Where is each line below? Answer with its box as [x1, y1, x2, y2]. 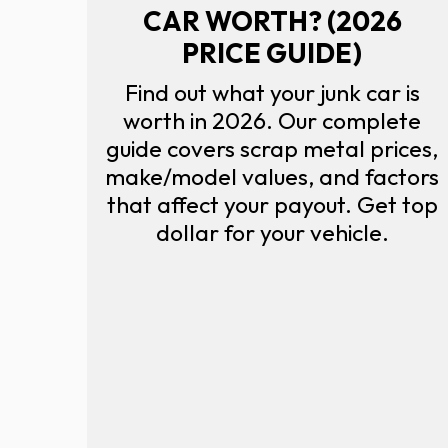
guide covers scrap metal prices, [106, 133, 438, 163]
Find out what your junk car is [124, 77, 420, 107]
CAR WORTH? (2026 [142, 3, 402, 38]
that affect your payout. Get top [106, 189, 438, 219]
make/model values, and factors [105, 161, 439, 191]
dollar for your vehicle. [155, 217, 389, 247]
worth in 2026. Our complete [123, 105, 421, 135]
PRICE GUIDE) [182, 35, 362, 70]
